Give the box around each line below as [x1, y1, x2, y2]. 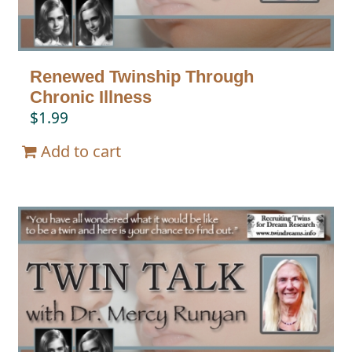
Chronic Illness [30, 86, 152, 107]
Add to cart [41, 140, 122, 162]
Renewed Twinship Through [30, 66, 255, 86]
